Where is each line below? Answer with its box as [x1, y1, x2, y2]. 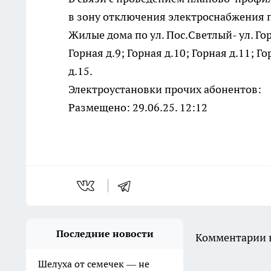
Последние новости [56, 227, 154, 240]
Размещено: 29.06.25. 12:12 [68, 100, 207, 114]
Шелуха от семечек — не [38, 258, 149, 270]
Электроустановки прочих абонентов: [68, 82, 261, 96]
